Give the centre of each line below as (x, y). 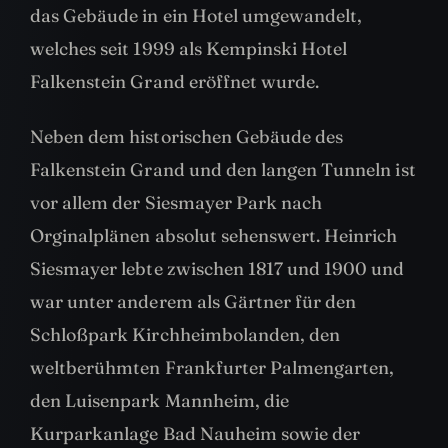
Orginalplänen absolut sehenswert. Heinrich (214, 236)
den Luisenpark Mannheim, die (160, 401)
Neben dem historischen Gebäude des (187, 137)
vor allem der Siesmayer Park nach (176, 203)
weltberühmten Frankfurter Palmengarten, (212, 368)
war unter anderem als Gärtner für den (193, 302)
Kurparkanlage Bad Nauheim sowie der (195, 434)
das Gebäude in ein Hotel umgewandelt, (196, 16)
